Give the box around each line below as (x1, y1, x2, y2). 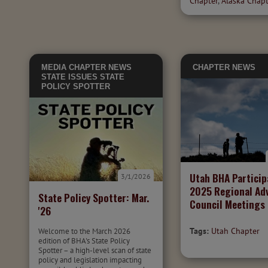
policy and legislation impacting (38, 255, 142, 265)
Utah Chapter (211, 226, 260, 236)
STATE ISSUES (41, 72, 98, 81)
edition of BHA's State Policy (38, 236, 130, 246)
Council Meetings (190, 196, 266, 212)
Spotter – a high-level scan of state (38, 245, 151, 255)
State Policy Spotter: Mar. (38, 190, 149, 205)
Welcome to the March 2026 (38, 226, 130, 236)
